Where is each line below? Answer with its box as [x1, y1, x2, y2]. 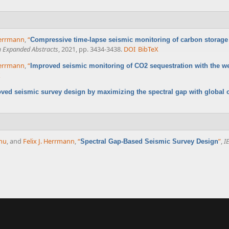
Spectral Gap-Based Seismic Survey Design [80, 138, 218, 146]
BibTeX [138, 44, 159, 54]
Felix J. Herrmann [23, 136, 75, 146]
